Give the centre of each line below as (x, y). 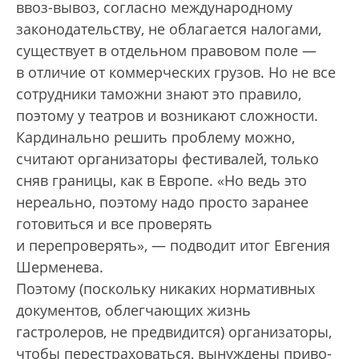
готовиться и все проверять (114, 224)
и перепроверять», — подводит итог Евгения (173, 246)
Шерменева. (60, 267)
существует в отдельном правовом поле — (166, 51)
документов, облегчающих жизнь (133, 311)
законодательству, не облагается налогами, (169, 29)
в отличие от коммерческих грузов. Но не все (176, 73)
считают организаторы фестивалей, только (167, 159)
